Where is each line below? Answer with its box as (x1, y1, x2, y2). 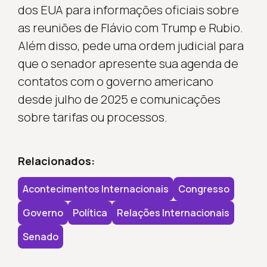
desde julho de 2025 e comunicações (17, 91, 221, 107)
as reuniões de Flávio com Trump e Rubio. (17, 19, 243, 36)
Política (72, 206, 107, 219)
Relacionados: (17, 153, 95, 168)
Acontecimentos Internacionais (22, 182, 169, 195)
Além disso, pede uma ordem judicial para (17, 37, 244, 54)
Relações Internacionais (116, 206, 229, 219)
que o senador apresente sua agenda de (17, 55, 238, 72)
